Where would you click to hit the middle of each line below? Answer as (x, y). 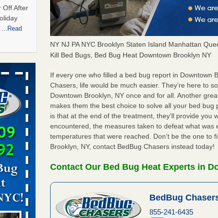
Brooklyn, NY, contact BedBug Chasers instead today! (133, 146)
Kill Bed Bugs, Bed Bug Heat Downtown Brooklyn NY (131, 55)
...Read (12, 29)
